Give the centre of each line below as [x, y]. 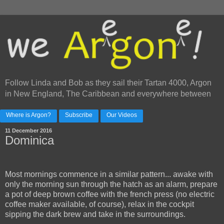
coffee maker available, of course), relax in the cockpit [99, 204]
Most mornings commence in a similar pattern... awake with [109, 174]
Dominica [29, 140]
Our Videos [122, 115]
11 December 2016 [28, 131]
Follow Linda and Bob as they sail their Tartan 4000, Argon [108, 83]
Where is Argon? [28, 115]
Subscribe [79, 115]
